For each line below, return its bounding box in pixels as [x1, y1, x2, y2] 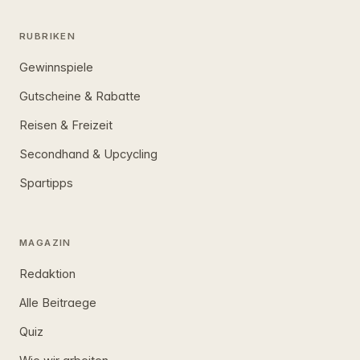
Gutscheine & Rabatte [19, 89, 141, 104]
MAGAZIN [19, 237, 72, 249]
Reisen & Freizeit [19, 117, 112, 133]
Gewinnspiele [19, 60, 93, 76]
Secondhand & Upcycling [19, 146, 157, 162]
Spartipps [19, 175, 73, 190]
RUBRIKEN [19, 31, 76, 43]
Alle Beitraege [19, 296, 96, 311]
